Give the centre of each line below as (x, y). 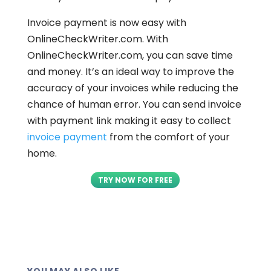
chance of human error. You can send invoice (134, 104)
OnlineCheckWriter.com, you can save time (130, 55)
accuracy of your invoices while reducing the (132, 88)
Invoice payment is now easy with (106, 22)
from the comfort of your (168, 137)
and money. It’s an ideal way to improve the (130, 71)
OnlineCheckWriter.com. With (97, 39)
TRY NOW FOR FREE (135, 180)
